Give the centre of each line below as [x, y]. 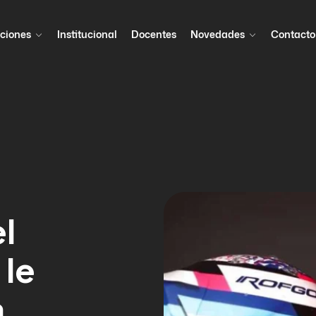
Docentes [153, 34]
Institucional [87, 34]
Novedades [217, 34]
